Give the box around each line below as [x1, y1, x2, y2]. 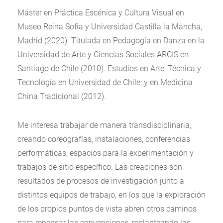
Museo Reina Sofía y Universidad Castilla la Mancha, [17, 22, 202, 31]
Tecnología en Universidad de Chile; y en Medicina [17, 78, 193, 87]
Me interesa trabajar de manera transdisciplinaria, [17, 120, 191, 130]
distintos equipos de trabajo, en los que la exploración [17, 190, 206, 200]
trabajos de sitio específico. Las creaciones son [17, 162, 182, 172]
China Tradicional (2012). [17, 92, 106, 101]
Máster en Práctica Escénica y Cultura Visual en [17, 8, 184, 17]
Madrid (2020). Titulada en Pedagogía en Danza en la [17, 36, 205, 45]
